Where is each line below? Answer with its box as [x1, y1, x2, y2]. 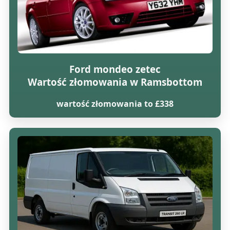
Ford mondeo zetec [69, 63, 161, 76]
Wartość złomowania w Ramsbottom [27, 75, 202, 89]
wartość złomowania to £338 [56, 98, 174, 109]
